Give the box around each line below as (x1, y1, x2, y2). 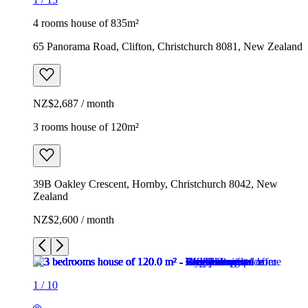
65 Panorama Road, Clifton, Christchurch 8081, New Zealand (33, 40, 302, 52)
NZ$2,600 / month (33, 213, 114, 225)
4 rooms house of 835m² (33, 16, 139, 29)
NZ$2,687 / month (33, 97, 114, 109)
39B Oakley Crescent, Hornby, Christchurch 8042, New (33, 177, 278, 190)
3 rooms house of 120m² (33, 120, 139, 133)
